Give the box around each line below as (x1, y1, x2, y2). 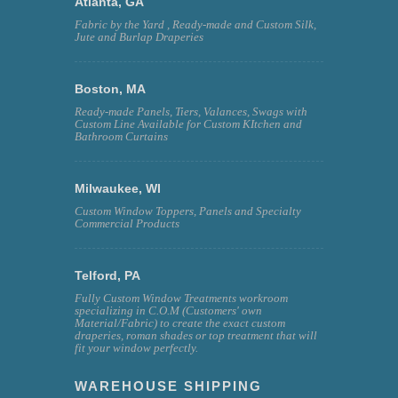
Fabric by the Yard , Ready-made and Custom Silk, (75, 17, 316, 31)
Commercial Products (75, 216, 179, 230)
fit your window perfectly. (75, 340, 198, 354)
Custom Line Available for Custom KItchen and (75, 116, 302, 131)
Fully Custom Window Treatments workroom (75, 291, 288, 305)
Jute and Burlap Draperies (75, 29, 203, 44)
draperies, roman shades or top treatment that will (75, 328, 317, 342)
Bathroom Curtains (75, 129, 168, 143)
